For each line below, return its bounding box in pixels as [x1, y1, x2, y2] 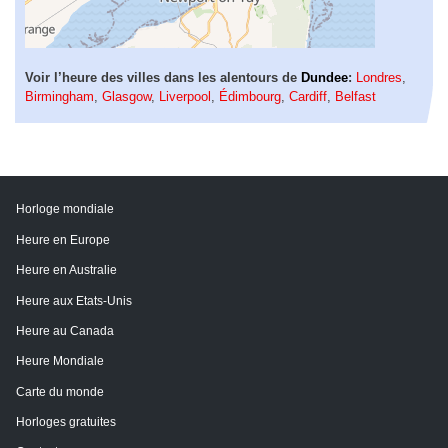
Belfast [335, 88, 376, 104]
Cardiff [289, 88, 327, 104]
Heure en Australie [16, 263, 117, 278]
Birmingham [25, 88, 94, 104]
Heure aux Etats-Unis [16, 293, 132, 308]
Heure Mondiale [16, 354, 104, 369]
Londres [356, 69, 402, 85]
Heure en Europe [16, 232, 110, 247]
